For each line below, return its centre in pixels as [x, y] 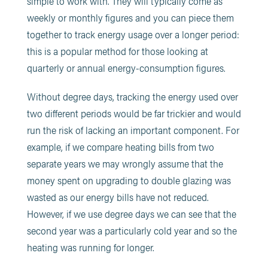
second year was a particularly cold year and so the [132, 230]
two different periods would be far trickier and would [134, 113]
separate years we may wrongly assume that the [125, 163]
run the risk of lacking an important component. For [133, 130]
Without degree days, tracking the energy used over [132, 96]
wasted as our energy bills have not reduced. [118, 197]
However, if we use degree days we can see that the [131, 214]
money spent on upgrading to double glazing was [129, 180]
